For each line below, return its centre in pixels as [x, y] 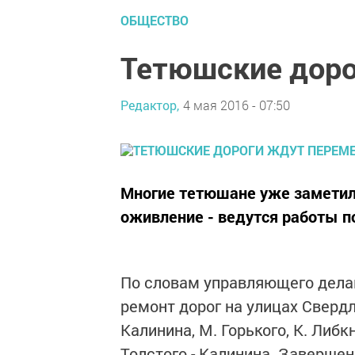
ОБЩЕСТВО [155, 20]
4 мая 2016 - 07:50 [237, 105]
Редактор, [150, 105]
